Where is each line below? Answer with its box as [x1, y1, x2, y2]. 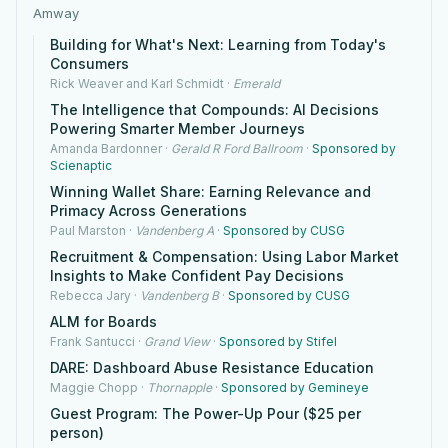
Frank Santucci [50, 334, 135, 349]
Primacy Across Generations [50, 202, 247, 219]
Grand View [144, 334, 210, 349]
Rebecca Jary [50, 288, 131, 303]
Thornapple [147, 380, 212, 395]
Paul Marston [50, 223, 126, 238]
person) [50, 424, 104, 441]
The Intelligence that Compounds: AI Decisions [50, 101, 379, 118]
